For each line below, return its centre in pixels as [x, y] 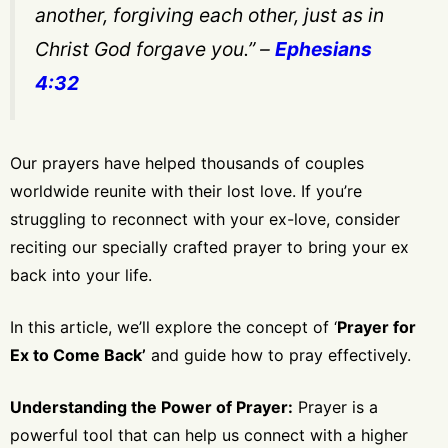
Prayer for [376, 327]
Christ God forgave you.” [145, 49]
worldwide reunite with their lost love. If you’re [186, 191]
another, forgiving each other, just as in [209, 15]
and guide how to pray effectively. [278, 355]
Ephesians [323, 49]
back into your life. [81, 275]
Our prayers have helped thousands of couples [187, 163]
